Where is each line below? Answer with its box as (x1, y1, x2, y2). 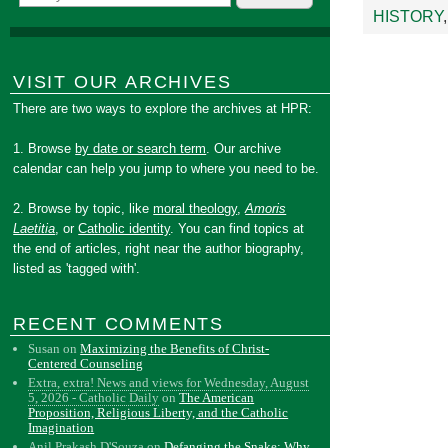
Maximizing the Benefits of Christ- (80, 341, 270, 356)
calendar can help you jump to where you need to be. (13, 161, 320, 176)
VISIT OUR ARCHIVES (13, 72, 232, 92)
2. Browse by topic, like (13, 201, 154, 216)
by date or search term (75, 141, 207, 156)
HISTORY (373, 7, 443, 25)
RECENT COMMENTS (13, 314, 224, 334)
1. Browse (13, 141, 76, 156)
